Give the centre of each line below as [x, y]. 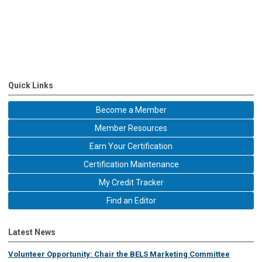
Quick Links [31, 85]
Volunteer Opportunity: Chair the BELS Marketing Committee [119, 254]
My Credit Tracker [131, 182]
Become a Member [131, 110]
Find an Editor [131, 200]
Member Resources [131, 128]
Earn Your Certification [131, 146]
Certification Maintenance [131, 164]
